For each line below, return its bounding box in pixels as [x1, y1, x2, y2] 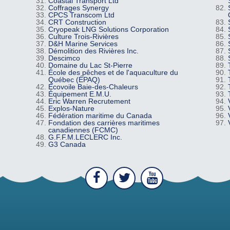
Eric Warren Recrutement [48, 97, 130, 106]
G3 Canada [48, 140, 86, 149]
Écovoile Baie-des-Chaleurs [48, 83, 138, 91]
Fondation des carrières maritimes [48, 119, 160, 127]
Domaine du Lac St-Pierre [48, 61, 132, 70]
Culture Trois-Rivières [48, 32, 119, 41]
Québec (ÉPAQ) [48, 75, 100, 84]
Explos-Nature [48, 104, 94, 113]
